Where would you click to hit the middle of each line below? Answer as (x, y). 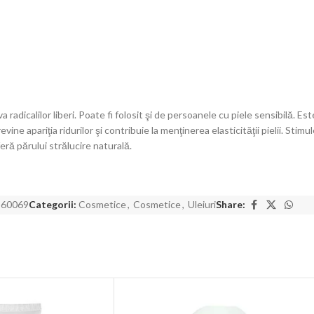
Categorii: (53, 205)
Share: (231, 205)
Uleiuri (202, 205)
